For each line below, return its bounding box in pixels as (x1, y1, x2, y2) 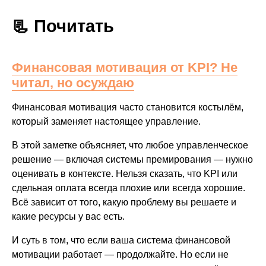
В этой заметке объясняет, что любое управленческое (12, 140, 248, 150)
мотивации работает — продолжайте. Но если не (12, 249, 229, 259)
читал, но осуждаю (12, 75, 134, 90)
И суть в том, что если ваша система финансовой (12, 235, 230, 245)
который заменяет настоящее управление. (12, 116, 201, 126)
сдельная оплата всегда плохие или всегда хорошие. (12, 182, 245, 193)
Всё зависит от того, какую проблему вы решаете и (12, 197, 236, 207)
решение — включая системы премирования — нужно (12, 154, 253, 164)
